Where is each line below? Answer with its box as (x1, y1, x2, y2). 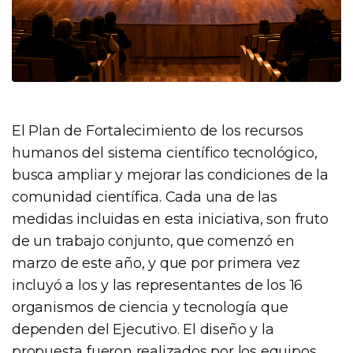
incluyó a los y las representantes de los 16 (12, 276, 303, 294)
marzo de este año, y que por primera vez (12, 254, 300, 272)
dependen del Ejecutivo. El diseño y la (12, 320, 274, 338)
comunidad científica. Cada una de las (12, 188, 277, 206)
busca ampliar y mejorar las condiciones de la (12, 165, 329, 184)
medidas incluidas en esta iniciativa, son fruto (12, 210, 329, 228)
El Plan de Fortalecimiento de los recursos (12, 121, 303, 139)
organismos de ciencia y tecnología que (12, 298, 288, 316)
